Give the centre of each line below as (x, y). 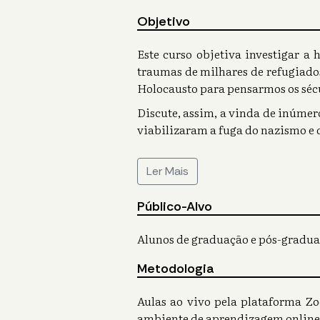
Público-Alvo (175, 207)
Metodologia (176, 269)
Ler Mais (167, 171)
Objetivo (164, 22)
